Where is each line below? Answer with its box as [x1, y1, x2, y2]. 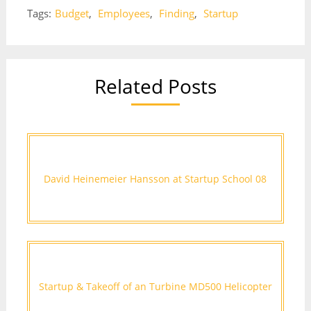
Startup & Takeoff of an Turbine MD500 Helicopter [38, 279, 272, 293]
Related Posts [94, 73, 217, 99]
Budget [54, 6, 89, 20]
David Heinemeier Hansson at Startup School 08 [44, 171, 267, 185]
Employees [97, 6, 150, 20]
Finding [158, 6, 194, 20]
